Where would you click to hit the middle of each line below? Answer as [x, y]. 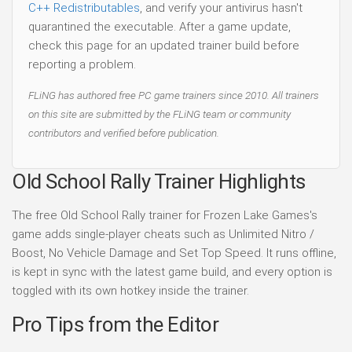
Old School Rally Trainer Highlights [159, 181]
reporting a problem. [82, 64]
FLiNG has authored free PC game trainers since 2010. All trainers [174, 95]
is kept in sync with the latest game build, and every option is [172, 272]
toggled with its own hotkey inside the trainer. [130, 291]
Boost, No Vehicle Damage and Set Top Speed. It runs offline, [174, 253]
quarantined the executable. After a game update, [159, 26]
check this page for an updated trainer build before [164, 45]
